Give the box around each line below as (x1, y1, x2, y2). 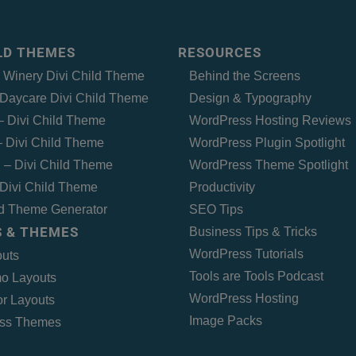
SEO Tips (188, 202, 243, 216)
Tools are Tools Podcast (188, 269, 323, 283)
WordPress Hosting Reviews (188, 113, 351, 127)
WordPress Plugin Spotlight (188, 135, 345, 149)
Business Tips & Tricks (188, 224, 317, 238)
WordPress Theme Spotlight (188, 157, 348, 172)
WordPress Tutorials (188, 246, 304, 261)
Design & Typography (188, 91, 311, 105)
